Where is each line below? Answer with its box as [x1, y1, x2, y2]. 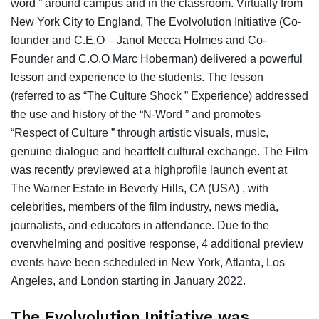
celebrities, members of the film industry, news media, [11, 200, 278, 213]
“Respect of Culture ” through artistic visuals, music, [11, 126, 268, 139]
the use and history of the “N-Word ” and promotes [11, 108, 261, 120]
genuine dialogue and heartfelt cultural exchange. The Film [11, 145, 308, 157]
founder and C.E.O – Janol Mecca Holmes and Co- [11, 33, 266, 46]
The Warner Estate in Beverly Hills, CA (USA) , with [11, 182, 268, 194]
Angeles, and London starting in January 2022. [11, 274, 246, 287]
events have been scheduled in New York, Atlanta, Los [11, 256, 285, 268]
